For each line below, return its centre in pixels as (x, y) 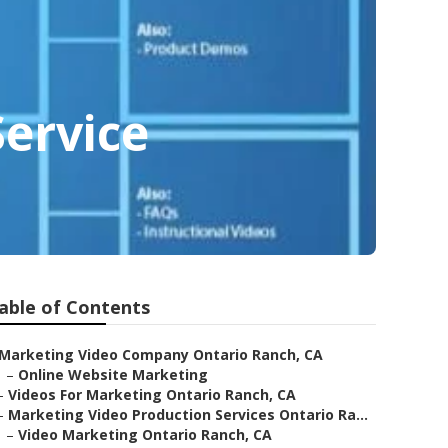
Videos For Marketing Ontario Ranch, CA (152, 394)
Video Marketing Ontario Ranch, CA (145, 434)
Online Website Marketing (113, 374)
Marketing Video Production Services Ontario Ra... (188, 414)
